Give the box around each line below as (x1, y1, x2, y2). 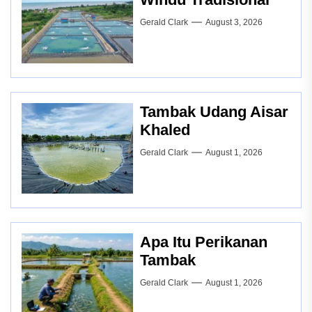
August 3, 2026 (205, 17, 263, 27)
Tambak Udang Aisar (140, 103, 288, 120)
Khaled (140, 121, 190, 139)
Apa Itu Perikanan (140, 233, 267, 251)
